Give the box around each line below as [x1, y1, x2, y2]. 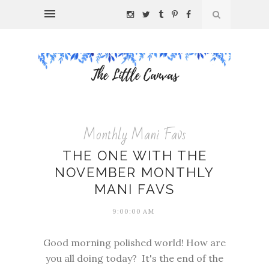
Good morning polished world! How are [43, 237, 226, 249]
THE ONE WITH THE [62, 148, 207, 164]
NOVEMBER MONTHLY [55, 165, 214, 181]
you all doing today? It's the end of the [46, 252, 223, 265]
